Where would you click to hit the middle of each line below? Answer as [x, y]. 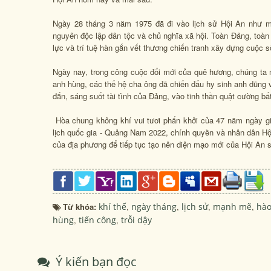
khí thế [113, 207]
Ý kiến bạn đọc [95, 262]
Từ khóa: [81, 207]
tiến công [97, 220]
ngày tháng [154, 207]
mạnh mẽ [232, 207]
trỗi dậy [136, 220]
